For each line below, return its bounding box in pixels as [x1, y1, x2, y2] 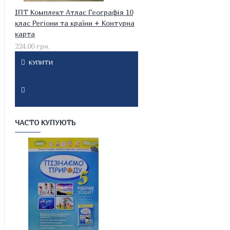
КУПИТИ [28, 59, 53, 66]
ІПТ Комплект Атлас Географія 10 [15, 8, 133, 16]
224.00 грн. [15, 42, 50, 50]
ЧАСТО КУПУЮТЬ [15, 118, 75, 127]
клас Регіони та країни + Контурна [15, 18, 135, 27]
